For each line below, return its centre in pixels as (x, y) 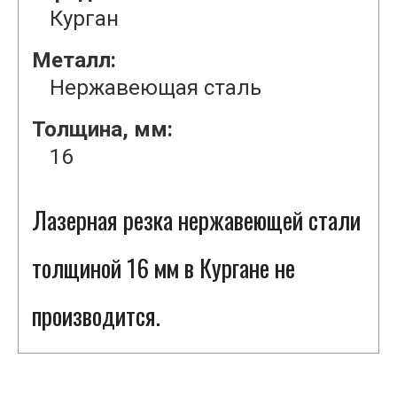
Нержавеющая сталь (156, 88)
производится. (96, 316)
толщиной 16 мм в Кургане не (163, 268)
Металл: (74, 61)
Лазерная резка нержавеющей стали (196, 220)
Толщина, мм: (102, 130)
